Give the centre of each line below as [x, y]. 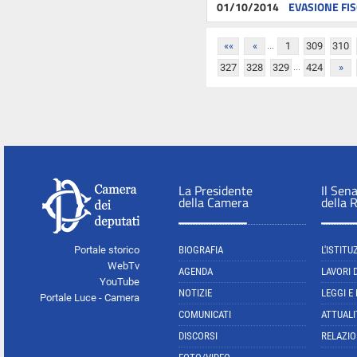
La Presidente [216, 190]
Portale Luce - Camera [90, 298]
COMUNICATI [205, 314]
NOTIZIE [195, 293]
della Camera [214, 202]
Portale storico [107, 250]
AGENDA [196, 271]
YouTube [120, 282]
